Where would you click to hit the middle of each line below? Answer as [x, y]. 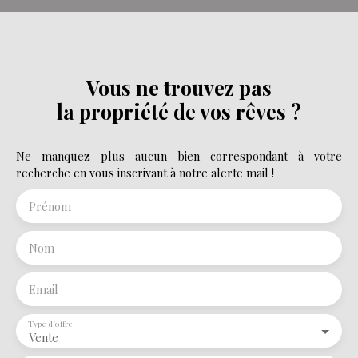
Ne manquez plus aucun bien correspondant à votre [179, 155]
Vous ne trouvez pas [179, 87]
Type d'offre [51, 323]
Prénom [50, 206]
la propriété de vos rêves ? [179, 111]
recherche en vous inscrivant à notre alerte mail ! [145, 172]
